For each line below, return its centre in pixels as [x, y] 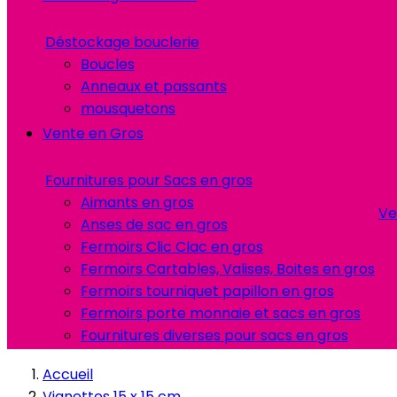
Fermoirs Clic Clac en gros [172, 247]
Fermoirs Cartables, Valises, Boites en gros [228, 269]
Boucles [108, 64]
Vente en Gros [93, 133]
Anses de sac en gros [154, 225]
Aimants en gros [137, 202]
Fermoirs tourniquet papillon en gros [207, 291]
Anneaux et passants [154, 86]
